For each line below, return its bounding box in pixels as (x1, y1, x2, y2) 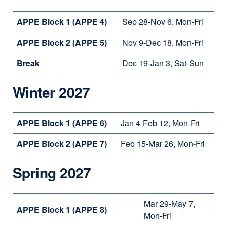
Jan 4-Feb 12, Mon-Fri (121, 117, 200, 129)
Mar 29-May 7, (144, 198, 195, 209)
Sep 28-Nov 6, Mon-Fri (122, 16, 203, 27)
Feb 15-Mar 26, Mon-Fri (121, 138, 205, 149)
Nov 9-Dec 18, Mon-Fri (122, 36, 203, 48)
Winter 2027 (13, 82, 90, 102)
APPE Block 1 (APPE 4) (17, 16, 107, 27)
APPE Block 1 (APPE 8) (17, 204, 107, 215)
